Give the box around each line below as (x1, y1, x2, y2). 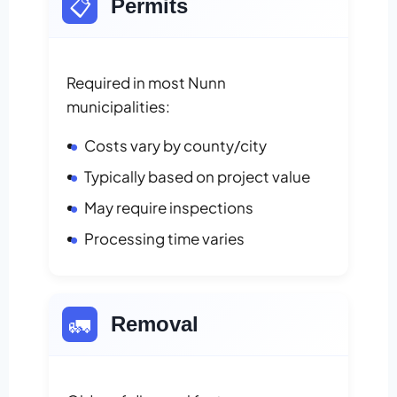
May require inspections (84, 198, 253, 218)
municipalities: (66, 97, 170, 117)
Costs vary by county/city (84, 136, 267, 156)
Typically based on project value (84, 167, 310, 187)
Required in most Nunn (66, 73, 226, 93)
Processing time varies (84, 229, 245, 249)
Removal (111, 312, 198, 337)
